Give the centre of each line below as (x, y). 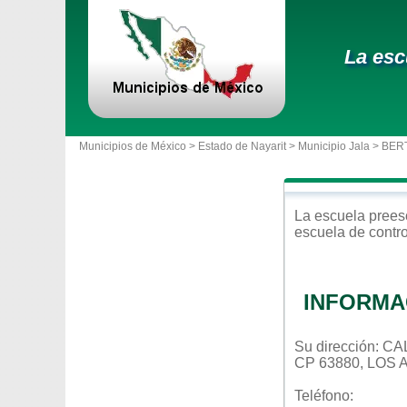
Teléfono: (324, 396)
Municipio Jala (334, 146)
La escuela (332, 216)
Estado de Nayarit (242, 146)
